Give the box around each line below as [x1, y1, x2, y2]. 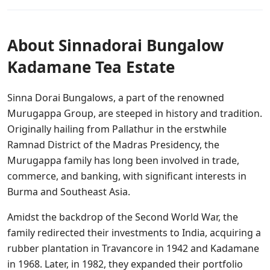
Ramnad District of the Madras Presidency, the [7, 137, 219, 151]
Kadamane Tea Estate [7, 55, 175, 78]
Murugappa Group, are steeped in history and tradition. [7, 106, 262, 120]
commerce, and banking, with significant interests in [7, 169, 246, 183]
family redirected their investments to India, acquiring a [7, 225, 261, 239]
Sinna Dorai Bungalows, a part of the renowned [7, 90, 224, 104]
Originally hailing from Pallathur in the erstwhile [7, 122, 227, 136]
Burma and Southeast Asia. [7, 184, 130, 198]
